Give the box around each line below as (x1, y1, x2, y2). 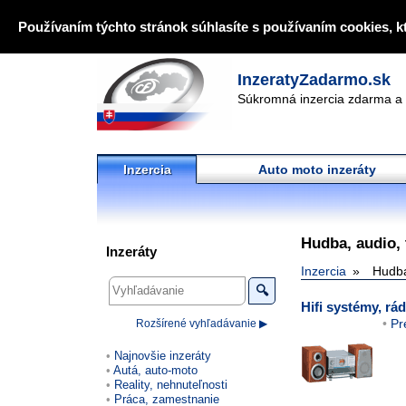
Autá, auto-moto (113, 362, 198, 377)
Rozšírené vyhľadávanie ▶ (135, 316, 267, 330)
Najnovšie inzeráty (114, 348, 211, 362)
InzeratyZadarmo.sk (237, 71, 391, 89)
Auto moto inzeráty (258, 162, 376, 177)
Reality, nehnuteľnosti (114, 377, 227, 391)
